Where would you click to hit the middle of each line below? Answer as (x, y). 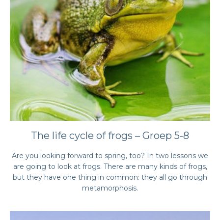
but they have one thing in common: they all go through (110, 177)
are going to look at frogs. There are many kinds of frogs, (110, 166)
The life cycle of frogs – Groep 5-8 (110, 136)
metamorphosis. (110, 188)
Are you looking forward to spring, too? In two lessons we (110, 156)
